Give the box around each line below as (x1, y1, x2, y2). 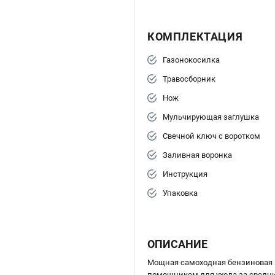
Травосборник (163, 74, 215, 84)
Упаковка (163, 188, 198, 198)
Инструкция (163, 169, 207, 179)
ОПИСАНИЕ (147, 238, 207, 251)
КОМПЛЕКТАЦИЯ (147, 30, 243, 44)
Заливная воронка (163, 150, 232, 160)
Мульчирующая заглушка (163, 112, 259, 122)
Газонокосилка (163, 55, 220, 65)
